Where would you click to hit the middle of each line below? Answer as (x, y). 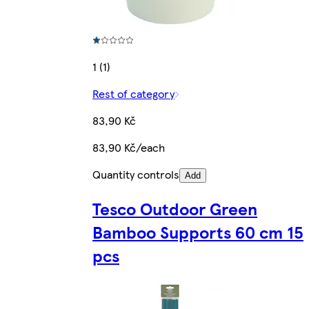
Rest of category (133, 94)
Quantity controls (136, 175)
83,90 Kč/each (129, 148)
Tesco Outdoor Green (175, 208)
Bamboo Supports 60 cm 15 (198, 232)
